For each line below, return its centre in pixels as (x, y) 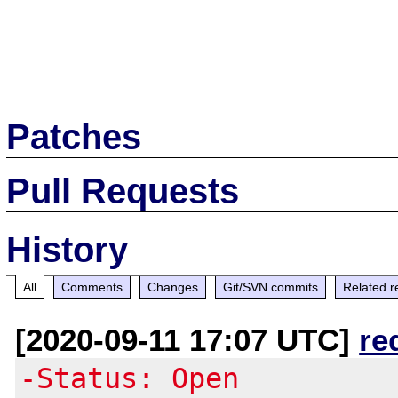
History (68, 249)
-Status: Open (130, 378)
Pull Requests (123, 191)
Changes (173, 287)
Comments (92, 287)
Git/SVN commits (271, 287)
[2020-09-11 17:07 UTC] (187, 339)
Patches (74, 136)
